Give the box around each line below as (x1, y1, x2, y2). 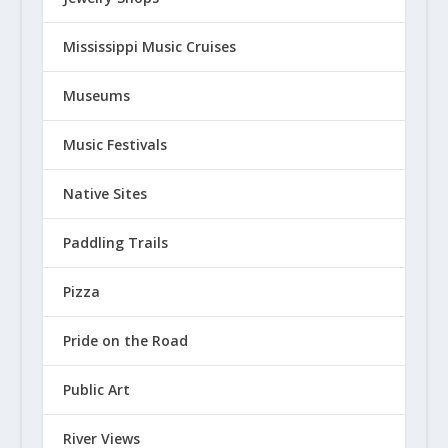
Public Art (62, 380, 130, 400)
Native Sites (62, 184, 147, 204)
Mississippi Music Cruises (62, 37, 236, 57)
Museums (62, 86, 130, 106)
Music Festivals (62, 135, 167, 155)
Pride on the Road (62, 331, 188, 351)
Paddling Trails (62, 233, 168, 253)
